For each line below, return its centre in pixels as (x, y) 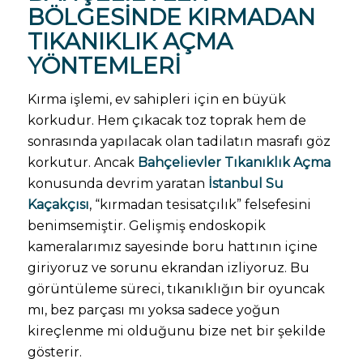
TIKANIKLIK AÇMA (130, 42)
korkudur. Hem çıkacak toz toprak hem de (167, 120)
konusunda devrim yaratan (117, 183)
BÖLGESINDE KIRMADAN (171, 17)
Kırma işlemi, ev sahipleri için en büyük (156, 99)
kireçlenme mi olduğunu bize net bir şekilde (176, 331)
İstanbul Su (246, 183)
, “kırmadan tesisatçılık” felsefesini (200, 204)
